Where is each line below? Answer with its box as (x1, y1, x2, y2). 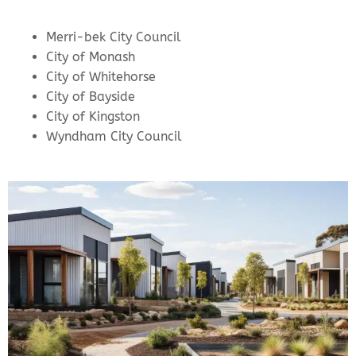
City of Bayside (46, 89, 135, 105)
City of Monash (46, 49, 135, 65)
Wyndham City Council (46, 129, 182, 145)
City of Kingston (46, 109, 140, 125)
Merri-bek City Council (46, 29, 181, 45)
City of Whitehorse (46, 69, 156, 85)
